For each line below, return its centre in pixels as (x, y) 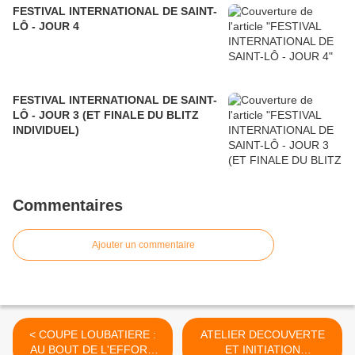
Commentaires (68, 206)
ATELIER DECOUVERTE (262, 335)
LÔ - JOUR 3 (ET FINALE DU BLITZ (106, 115)
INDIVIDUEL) (46, 130)
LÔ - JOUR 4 (46, 27)
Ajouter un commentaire (143, 245)
